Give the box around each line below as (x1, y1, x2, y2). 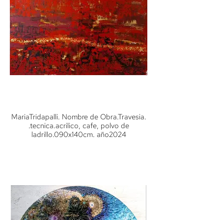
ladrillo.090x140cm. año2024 (31, 130, 126, 139)
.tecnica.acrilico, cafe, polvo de (28, 121, 129, 131)
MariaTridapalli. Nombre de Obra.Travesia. (11, 112, 146, 122)
